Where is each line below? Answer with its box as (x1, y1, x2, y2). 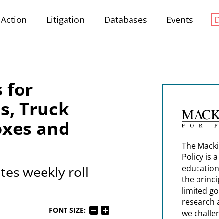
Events (166, 14, 194, 25)
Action (1, 14, 27, 25)
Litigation (46, 14, 85, 25)
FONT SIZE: (48, 205, 86, 215)
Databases (104, 14, 147, 25)
